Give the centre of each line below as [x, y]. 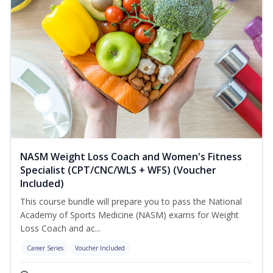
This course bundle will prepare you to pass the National [131, 202]
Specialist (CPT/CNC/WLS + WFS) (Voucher [118, 170]
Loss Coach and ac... [60, 229]
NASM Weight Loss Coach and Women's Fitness [131, 157]
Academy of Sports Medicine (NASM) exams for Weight [129, 215]
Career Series [45, 248]
